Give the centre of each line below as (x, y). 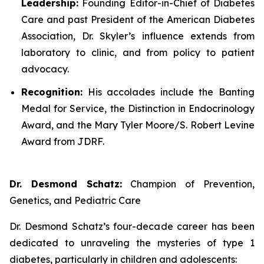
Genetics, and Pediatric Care (75, 200)
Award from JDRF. (63, 141)
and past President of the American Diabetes (149, 20)
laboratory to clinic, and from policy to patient (138, 53)
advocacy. (45, 69)
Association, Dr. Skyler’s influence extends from (138, 36)
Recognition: (52, 92)
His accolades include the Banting (169, 92)
